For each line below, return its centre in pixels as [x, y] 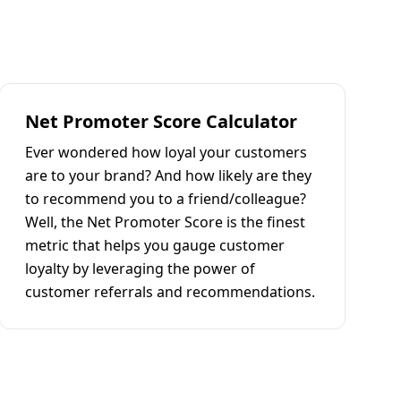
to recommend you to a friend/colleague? [166, 199]
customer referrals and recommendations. [171, 292]
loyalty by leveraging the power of [141, 269]
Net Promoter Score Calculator [162, 121]
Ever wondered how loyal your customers [166, 152]
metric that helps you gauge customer [155, 245]
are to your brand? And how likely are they [169, 175]
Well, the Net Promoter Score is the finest [166, 222]
